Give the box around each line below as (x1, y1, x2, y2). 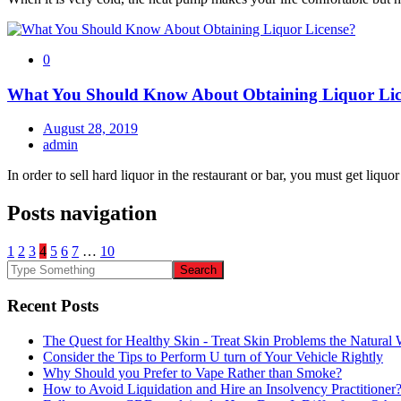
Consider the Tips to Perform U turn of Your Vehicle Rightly (43, 348, 383, 364)
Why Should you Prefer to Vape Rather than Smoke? (43, 364, 342, 380)
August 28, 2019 (43, 121, 138, 137)
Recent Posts (7, 295, 98, 315)
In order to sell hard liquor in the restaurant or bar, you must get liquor (7, 167, 399, 183)
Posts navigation (7, 201, 157, 226)
